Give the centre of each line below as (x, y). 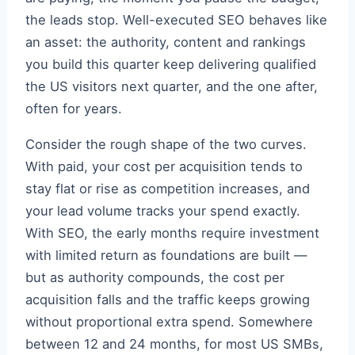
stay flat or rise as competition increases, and (168, 188)
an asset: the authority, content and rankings (166, 42)
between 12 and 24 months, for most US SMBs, (174, 344)
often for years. (74, 109)
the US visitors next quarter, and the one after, (172, 87)
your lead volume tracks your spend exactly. (163, 210)
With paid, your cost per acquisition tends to (164, 166)
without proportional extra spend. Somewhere (169, 321)
